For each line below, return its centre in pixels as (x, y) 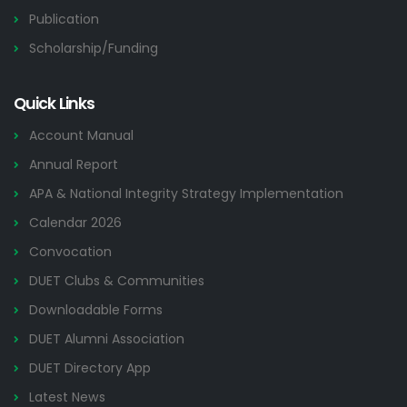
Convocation (70, 252)
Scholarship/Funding (94, 48)
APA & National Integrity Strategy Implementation (186, 194)
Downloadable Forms (96, 310)
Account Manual (81, 135)
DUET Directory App (90, 368)
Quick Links (55, 104)
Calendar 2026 (75, 223)
